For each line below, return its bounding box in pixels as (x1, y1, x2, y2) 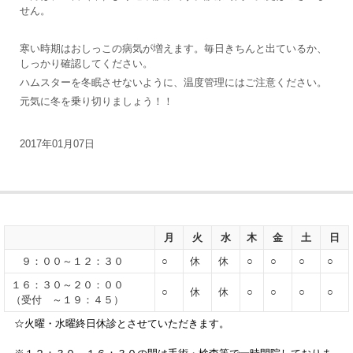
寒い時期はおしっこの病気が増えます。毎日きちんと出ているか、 (20, 42, 327, 54)
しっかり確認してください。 (20, 57, 153, 69)
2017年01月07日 (20, 137, 95, 150)
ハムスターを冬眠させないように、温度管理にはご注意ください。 (20, 76, 327, 88)
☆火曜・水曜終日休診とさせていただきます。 (4, 317, 229, 329)
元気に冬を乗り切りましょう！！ (20, 95, 173, 107)
